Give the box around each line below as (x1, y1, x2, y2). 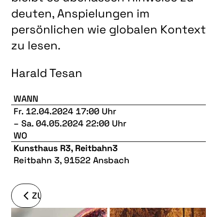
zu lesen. (11, 37, 61, 53)
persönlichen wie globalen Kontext (11, 21, 206, 37)
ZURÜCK (32, 189, 68, 201)
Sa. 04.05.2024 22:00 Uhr (21, 117, 126, 129)
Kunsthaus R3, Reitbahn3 (14, 142, 118, 154)
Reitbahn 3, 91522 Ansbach (14, 154, 129, 166)
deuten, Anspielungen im (11, 5, 150, 21)
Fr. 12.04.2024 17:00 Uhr (14, 105, 116, 117)
